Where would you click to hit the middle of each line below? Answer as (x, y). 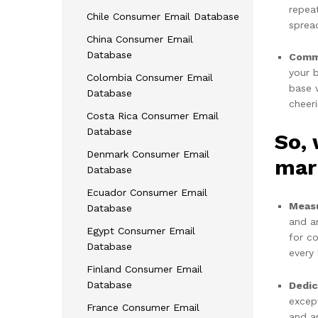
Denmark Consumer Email (148, 154)
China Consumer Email (140, 39)
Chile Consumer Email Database (163, 16)
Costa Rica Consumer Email (153, 115)
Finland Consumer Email (144, 269)
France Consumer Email (143, 307)
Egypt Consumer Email (141, 230)
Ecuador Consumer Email (147, 192)
